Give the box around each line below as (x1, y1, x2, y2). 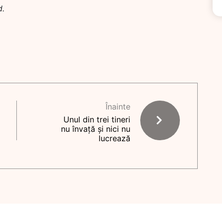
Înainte (106, 102, 130, 111)
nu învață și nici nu (61, 124, 130, 134)
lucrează (99, 133, 130, 143)
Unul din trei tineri (63, 114, 130, 124)
